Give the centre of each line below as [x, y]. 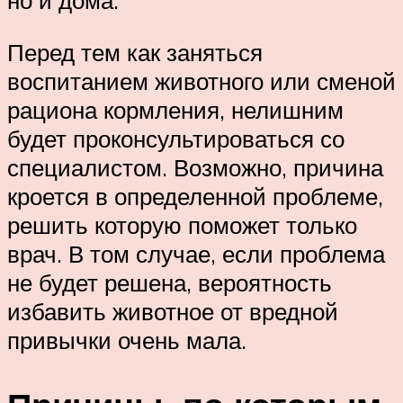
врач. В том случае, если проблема [196, 253]
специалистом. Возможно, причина [195, 167]
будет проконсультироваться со [176, 138]
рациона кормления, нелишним [175, 109]
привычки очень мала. [127, 340]
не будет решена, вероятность [170, 282]
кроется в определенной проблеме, [195, 196]
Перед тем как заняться [135, 52]
